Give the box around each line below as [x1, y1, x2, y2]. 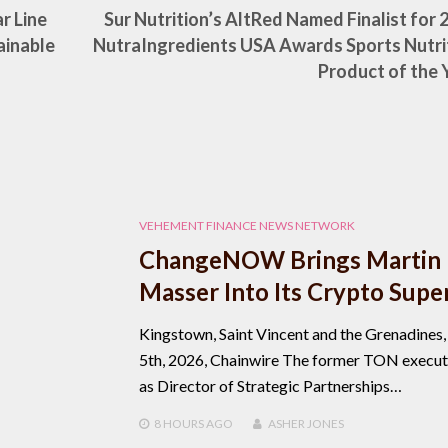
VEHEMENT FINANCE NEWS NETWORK [138, 217, 355, 233]
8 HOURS [153, 415, 204, 431]
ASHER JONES [267, 415, 344, 431]
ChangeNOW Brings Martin [138, 244, 441, 274]
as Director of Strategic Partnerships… [138, 375, 402, 395]
